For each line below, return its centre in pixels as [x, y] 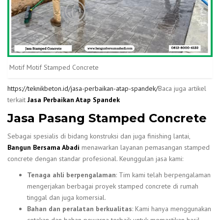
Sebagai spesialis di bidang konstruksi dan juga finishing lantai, [99, 136]
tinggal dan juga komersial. [67, 197]
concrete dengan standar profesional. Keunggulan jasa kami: [95, 158]
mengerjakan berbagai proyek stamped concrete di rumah [113, 186]
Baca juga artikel [182, 89]
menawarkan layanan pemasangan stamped [146, 147]
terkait [16, 100]
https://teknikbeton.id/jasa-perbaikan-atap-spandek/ [83, 89]
